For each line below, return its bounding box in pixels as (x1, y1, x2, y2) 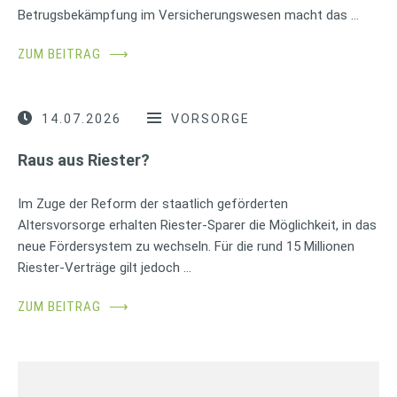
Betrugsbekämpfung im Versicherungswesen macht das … (18, 6, 359, 23)
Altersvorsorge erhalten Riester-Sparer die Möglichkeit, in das (18, 216, 377, 233)
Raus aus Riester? (18, 150, 150, 169)
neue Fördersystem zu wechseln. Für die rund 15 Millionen (18, 237, 354, 254)
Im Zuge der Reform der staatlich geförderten (18, 195, 288, 212)
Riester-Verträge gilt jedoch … (18, 259, 191, 276)
